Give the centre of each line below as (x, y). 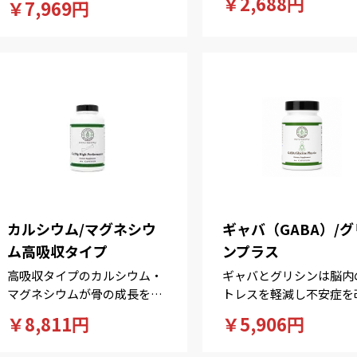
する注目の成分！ (270, 312)
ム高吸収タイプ (58, 251)
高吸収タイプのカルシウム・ (85, 275)
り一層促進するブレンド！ (79, 312)
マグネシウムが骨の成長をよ (85, 294)
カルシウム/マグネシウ (82, 229)
